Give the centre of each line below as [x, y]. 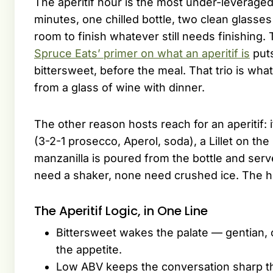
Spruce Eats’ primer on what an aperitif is [142, 54]
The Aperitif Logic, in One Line [121, 211]
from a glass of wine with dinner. [119, 88]
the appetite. [89, 250]
